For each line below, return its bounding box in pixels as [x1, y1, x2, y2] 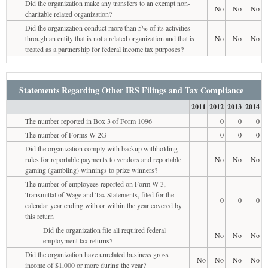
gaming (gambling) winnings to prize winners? [25, 165, 157, 175]
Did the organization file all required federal [43, 224, 166, 234]
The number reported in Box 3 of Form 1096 [25, 115, 152, 126]
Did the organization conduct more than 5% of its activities [25, 22, 190, 32]
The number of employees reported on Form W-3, [25, 178, 166, 188]
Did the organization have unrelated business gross [25, 249, 169, 259]
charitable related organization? [25, 8, 112, 19]
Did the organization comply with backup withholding [25, 143, 178, 153]
